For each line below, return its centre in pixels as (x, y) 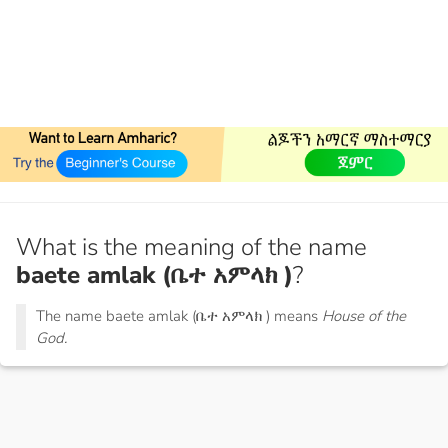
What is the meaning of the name (191, 247)
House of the (364, 316)
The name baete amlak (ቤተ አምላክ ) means (179, 316)
